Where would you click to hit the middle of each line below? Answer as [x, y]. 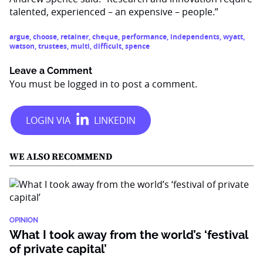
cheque [105, 37]
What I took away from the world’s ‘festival [129, 235]
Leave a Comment [51, 71]
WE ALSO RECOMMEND [61, 157]
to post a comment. [153, 84]
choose [45, 37]
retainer [75, 37]
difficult [107, 46]
